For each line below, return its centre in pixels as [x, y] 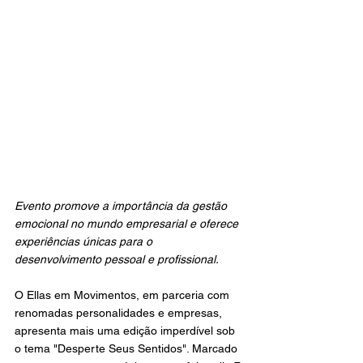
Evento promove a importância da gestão [122, 206]
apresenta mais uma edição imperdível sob [126, 331]
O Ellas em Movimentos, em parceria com [124, 295]
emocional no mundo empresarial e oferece [128, 224]
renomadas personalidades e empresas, [120, 313]
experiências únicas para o [85, 241]
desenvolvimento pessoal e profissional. [117, 259]
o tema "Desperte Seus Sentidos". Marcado [128, 348]
